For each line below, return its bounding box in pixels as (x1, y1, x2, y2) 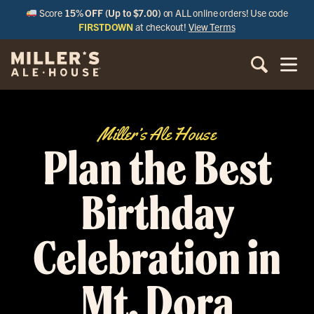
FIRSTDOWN (78, 20, 134, 33)
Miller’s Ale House (98, 123, 216, 146)
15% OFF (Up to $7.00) (64, 6, 161, 19)
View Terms (189, 20, 235, 33)
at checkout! (133, 20, 189, 33)
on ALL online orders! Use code (161, 6, 289, 19)
